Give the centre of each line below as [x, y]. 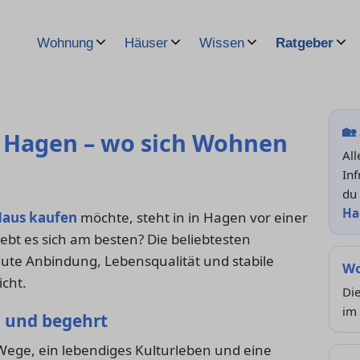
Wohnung [65, 43]
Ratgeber [305, 43]
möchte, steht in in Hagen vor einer [192, 218]
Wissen [222, 43]
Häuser [146, 43]
